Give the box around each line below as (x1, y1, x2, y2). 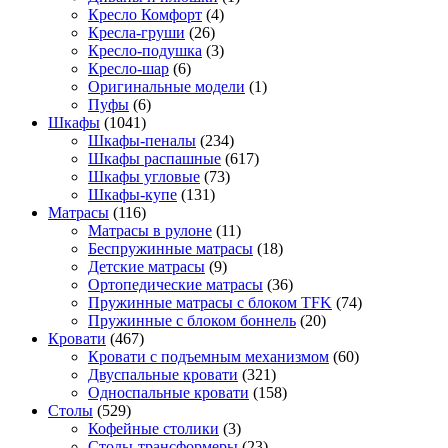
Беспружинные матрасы (88, 240, 253, 258)
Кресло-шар (88, 60, 169, 78)
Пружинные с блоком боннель (88, 312, 296, 330)
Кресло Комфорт (88, 6, 202, 24)
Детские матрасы (88, 258, 205, 276)
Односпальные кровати (88, 384, 249, 402)
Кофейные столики (88, 420, 219, 438)
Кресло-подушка (88, 42, 202, 60)
